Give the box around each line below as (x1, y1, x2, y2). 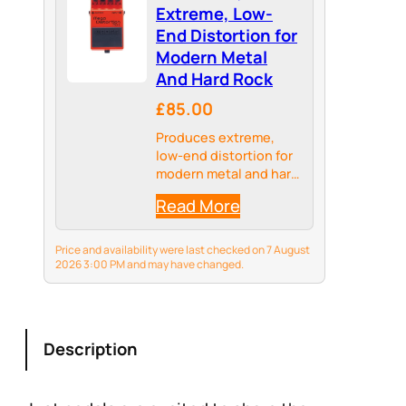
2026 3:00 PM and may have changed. (55, 256, 244, 273)
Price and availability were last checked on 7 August (55, 242, 310, 258)
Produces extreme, (156, 129, 275, 147)
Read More (156, 194, 240, 218)
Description (43, 337, 139, 362)
